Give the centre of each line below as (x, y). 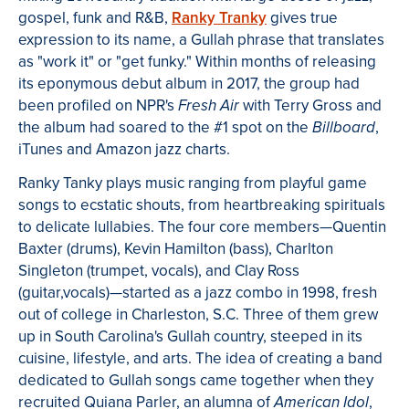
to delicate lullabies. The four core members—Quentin (202, 227)
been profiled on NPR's (98, 105)
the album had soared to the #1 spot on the (165, 127)
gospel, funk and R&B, (95, 17)
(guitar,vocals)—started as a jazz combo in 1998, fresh (198, 293)
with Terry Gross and (310, 105)
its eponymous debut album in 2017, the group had (189, 83)
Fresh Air (209, 105)
